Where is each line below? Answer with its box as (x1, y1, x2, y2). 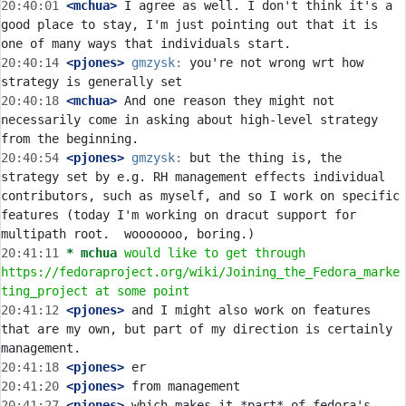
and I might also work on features (124, 303, 371, 317)
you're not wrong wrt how (182, 55, 363, 70)
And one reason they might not (117, 93, 334, 108)
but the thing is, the (182, 150, 342, 165)
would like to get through (124, 246, 305, 260)
